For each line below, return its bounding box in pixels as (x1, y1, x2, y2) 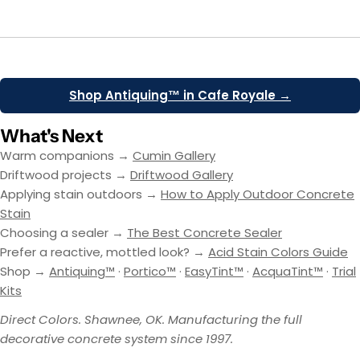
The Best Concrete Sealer (127, 224, 282, 242)
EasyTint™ (185, 263, 243, 280)
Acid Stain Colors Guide (208, 243, 348, 261)
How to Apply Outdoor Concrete (161, 186, 354, 203)
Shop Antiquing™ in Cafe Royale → (69, 87, 291, 104)
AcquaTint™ (252, 263, 323, 280)
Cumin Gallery (133, 147, 215, 165)
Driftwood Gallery (130, 166, 233, 184)
